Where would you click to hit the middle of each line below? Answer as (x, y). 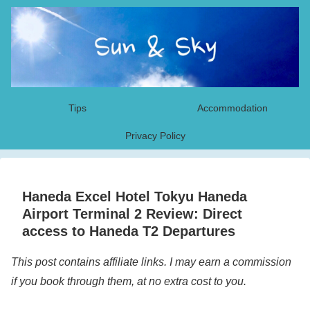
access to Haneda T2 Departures (129, 231)
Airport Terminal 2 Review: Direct (132, 214)
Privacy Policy (155, 136)
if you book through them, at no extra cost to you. (129, 282)
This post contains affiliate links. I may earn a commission (151, 262)
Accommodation (232, 108)
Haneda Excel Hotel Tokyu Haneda (135, 197)
